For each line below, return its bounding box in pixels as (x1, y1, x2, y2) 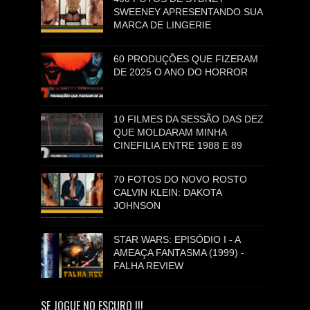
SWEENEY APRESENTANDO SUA (113, 6, 263, 17)
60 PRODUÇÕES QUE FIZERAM (113, 53, 259, 64)
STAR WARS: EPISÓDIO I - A (113, 234, 241, 245)
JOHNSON (113, 200, 161, 211)
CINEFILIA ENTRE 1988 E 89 (113, 140, 243, 151)
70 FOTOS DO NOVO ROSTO (113, 174, 248, 185)
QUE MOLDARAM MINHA (113, 127, 227, 138)
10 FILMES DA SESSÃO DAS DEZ (113, 113, 264, 125)
